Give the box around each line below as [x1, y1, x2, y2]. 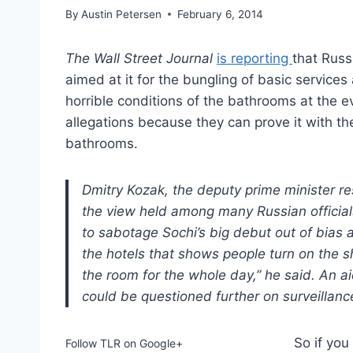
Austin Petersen [81, 7, 162, 20]
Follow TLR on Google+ [65, 336, 183, 350]
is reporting [217, 50, 292, 66]
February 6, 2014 [177, 7, 264, 20]
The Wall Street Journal [65, 50, 213, 66]
